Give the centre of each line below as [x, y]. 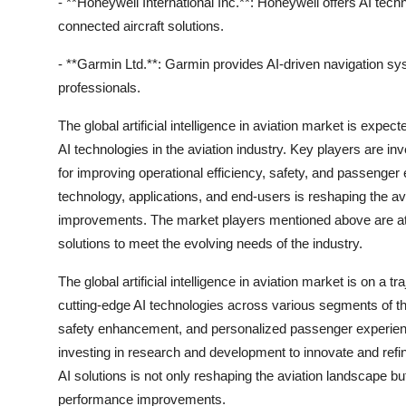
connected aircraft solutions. [141, 26]
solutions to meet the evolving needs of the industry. [210, 243]
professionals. [99, 87]
